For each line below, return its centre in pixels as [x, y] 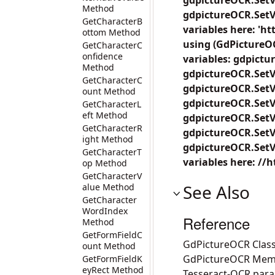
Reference [216, 223]
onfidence [103, 56]
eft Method [105, 115]
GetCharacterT [112, 152]
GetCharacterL [112, 104]
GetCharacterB [112, 21]
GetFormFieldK [112, 259]
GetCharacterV [112, 176]
